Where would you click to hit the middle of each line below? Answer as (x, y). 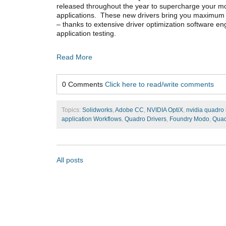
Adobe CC (129, 110)
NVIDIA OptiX (165, 110)
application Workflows (92, 119)
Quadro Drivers (146, 119)
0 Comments (83, 84)
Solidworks (97, 110)
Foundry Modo (189, 119)
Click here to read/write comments (159, 84)
